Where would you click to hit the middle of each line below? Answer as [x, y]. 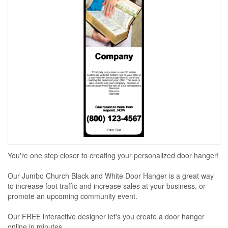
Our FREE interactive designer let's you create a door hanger [106, 216]
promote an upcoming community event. [73, 196]
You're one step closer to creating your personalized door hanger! [113, 155]
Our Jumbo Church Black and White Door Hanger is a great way [111, 176]
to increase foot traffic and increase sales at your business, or [107, 186]
